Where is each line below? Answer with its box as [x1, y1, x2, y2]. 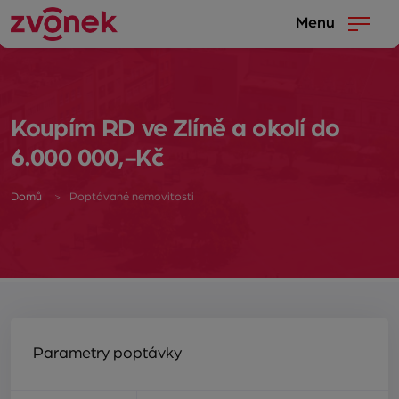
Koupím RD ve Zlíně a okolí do [11, 116, 340, 142]
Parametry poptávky [33, 345, 182, 362]
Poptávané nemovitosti [69, 191, 194, 203]
